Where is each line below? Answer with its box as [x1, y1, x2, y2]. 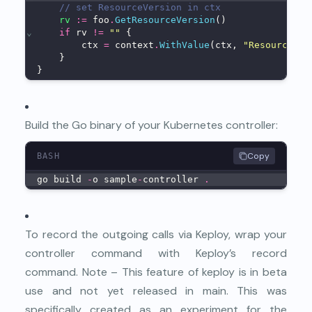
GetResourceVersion [115, 14, 215, 25]
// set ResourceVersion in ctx [59, 1, 221, 13]
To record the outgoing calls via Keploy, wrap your [25, 226, 287, 242]
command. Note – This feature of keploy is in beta [25, 264, 287, 279]
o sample [93, 173, 137, 185]
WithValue [159, 39, 210, 50]
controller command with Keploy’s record [25, 245, 287, 260]
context [109, 39, 154, 50]
